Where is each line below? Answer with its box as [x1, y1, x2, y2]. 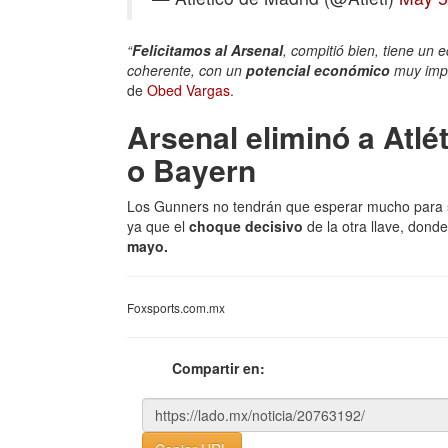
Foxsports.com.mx [127, 299, 225, 316]
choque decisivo [189, 216, 303, 236]
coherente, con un [127, 60, 246, 80]
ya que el [127, 216, 189, 236]
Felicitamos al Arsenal [132, 40, 283, 60]
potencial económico [246, 60, 394, 80]
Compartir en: [172, 358, 265, 378]
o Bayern [127, 148, 256, 191]
